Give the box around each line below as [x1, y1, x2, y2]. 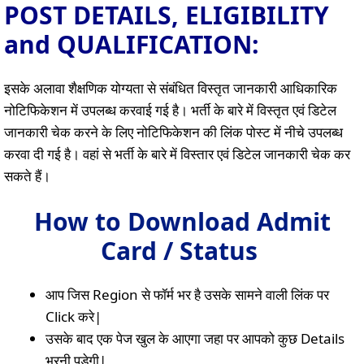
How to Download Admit [33, 205, 331, 238]
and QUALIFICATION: [4, 27, 259, 61]
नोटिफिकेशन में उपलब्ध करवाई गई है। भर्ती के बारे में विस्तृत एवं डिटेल [4, 100, 336, 119]
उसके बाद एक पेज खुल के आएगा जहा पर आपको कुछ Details [45, 329, 344, 348]
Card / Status [100, 234, 258, 267]
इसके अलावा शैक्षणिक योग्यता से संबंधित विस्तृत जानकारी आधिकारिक [4, 78, 337, 97]
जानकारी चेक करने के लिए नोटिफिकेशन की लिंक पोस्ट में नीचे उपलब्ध [4, 122, 343, 141]
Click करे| [45, 307, 102, 326]
